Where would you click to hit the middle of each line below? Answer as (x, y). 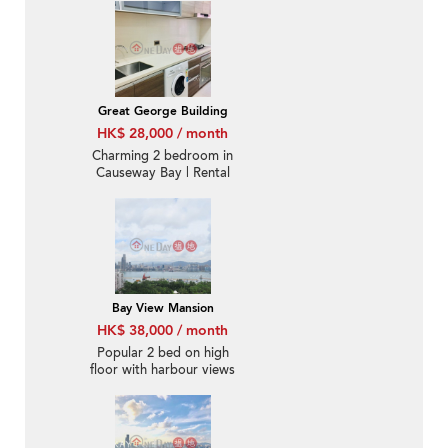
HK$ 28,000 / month (162, 134)
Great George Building (162, 111)
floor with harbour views (162, 370)
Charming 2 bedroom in (162, 156)
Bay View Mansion (162, 308)
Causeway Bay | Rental (162, 173)
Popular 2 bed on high (162, 353)
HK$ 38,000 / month (162, 331)
